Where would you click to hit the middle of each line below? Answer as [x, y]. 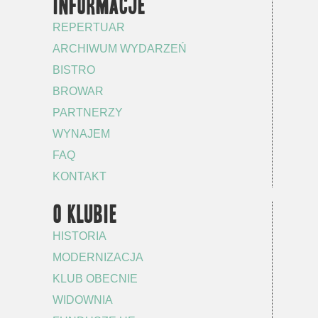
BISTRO [74, 70]
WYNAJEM [81, 134]
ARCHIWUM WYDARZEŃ [120, 49]
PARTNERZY [88, 113]
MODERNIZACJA [98, 258]
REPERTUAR [89, 28]
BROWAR [78, 92]
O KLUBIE [86, 215]
